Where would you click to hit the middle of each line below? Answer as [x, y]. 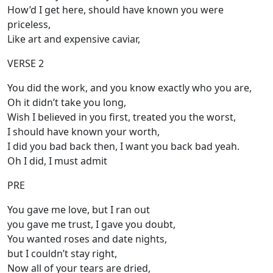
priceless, [29, 25]
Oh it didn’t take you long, [68, 103]
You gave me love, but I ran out [80, 210]
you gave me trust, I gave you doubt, [91, 225]
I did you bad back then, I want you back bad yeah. [125, 147]
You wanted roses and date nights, [88, 239]
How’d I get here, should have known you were [115, 10]
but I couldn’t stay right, [62, 254]
